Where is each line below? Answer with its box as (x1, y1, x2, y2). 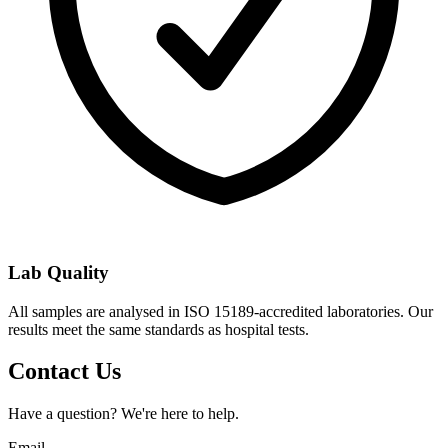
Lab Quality (8, 261, 109, 283)
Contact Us (8, 358, 121, 385)
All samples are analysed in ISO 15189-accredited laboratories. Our (8, 302, 433, 320)
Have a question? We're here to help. (8, 405, 239, 423)
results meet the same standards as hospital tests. (8, 320, 309, 338)
